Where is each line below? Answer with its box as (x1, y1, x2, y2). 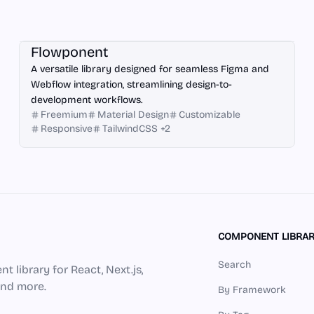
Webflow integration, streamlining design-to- (30, 78, 232, 90)
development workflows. (30, 94, 142, 106)
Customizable (178, 109, 240, 121)
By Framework (218, 284, 287, 296)
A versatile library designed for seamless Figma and (30, 63, 269, 75)
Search (218, 259, 252, 271)
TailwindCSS (102, 123, 158, 135)
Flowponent (30, 43, 108, 60)
